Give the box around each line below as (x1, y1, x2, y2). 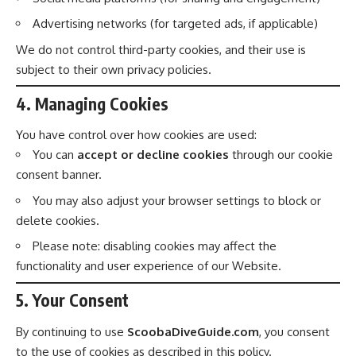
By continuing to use (16, 323, 127, 339)
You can (33, 147, 77, 162)
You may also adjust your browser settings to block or (33, 192, 321, 208)
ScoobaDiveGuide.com (127, 323, 259, 339)
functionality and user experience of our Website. (16, 258, 281, 273)
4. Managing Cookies (16, 92, 168, 114)
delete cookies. (16, 212, 99, 228)
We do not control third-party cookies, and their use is (16, 41, 306, 57)
